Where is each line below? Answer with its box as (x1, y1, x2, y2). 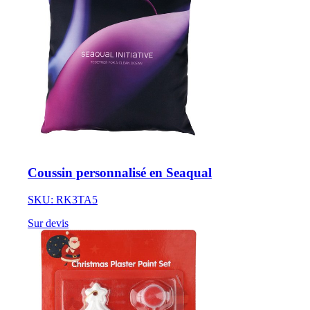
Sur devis (28, 217, 69, 229)
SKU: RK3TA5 (28, 194, 98, 206)
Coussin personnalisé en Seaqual (28, 165, 212, 181)
